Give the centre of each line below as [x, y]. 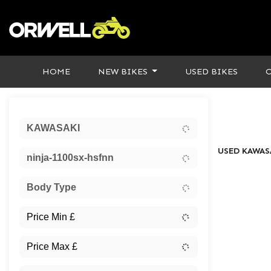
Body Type [51, 187]
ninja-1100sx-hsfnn [70, 158]
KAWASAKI [53, 128]
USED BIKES [211, 71]
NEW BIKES [124, 71]
